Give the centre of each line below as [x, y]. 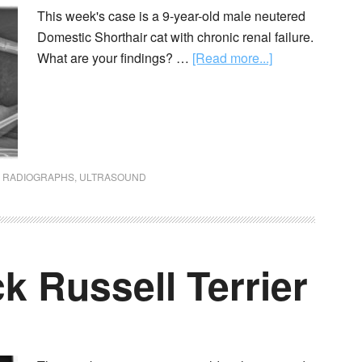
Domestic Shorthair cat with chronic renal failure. [175, 37]
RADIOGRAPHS [38, 177]
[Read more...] [232, 58]
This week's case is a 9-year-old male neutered [171, 16]
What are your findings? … [115, 58]
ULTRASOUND [113, 177]
